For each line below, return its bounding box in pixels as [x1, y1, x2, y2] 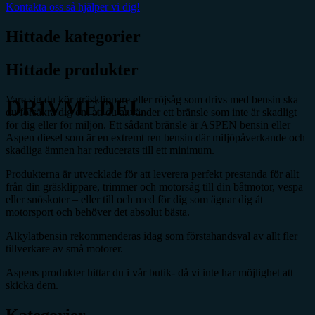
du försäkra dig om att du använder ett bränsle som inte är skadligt [6, 105, 297, 118]
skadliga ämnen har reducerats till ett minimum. [6, 143, 214, 156]
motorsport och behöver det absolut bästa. [6, 205, 190, 218]
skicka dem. [6, 278, 61, 291]
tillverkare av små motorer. [6, 242, 123, 255]
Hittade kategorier [6, 27, 141, 46]
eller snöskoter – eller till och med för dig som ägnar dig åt [6, 193, 263, 205]
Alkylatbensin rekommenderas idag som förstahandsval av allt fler [6, 229, 297, 242]
